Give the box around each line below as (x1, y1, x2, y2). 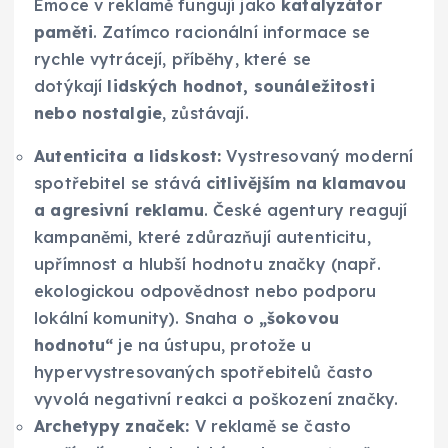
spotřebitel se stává (34, 172, 207, 193)
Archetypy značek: (34, 415, 190, 436)
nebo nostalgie (34, 102, 163, 123)
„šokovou (258, 307, 340, 328)
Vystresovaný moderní (221, 145, 414, 166)
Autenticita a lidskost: (34, 145, 222, 166)
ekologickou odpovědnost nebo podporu (34, 280, 377, 301)
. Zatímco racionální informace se (92, 21, 371, 42)
